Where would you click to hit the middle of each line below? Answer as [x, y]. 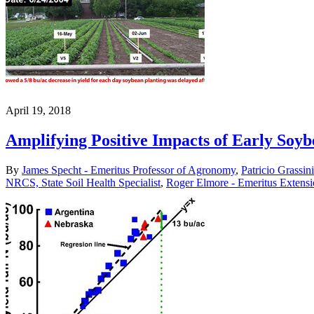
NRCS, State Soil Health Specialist [83, 182]
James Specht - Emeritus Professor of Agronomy [129, 170]
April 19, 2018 [38, 111]
